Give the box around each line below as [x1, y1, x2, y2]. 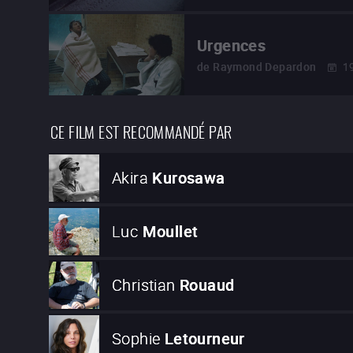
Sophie [112, 328, 161, 350]
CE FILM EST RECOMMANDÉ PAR [50, 117, 232, 143]
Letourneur [164, 328, 245, 350]
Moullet [142, 221, 199, 243]
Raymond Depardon [213, 59, 317, 75]
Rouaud [180, 274, 235, 296]
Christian [112, 274, 176, 296]
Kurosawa [152, 167, 225, 189]
